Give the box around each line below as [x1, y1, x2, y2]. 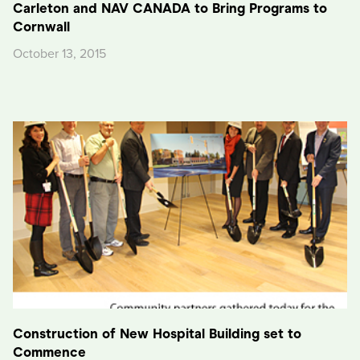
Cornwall [13, 18, 70, 35]
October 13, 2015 [13, 45, 106, 62]
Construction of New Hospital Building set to [13, 325, 301, 342]
